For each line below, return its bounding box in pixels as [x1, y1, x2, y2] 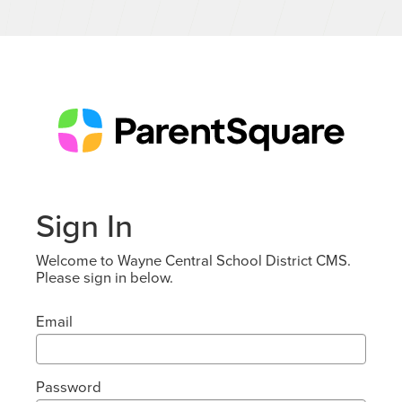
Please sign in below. [36, 267, 173, 288]
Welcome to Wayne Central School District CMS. [36, 249, 351, 271]
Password [36, 376, 101, 398]
